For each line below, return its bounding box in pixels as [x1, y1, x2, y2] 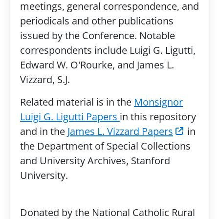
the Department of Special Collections [20, 139, 191, 153]
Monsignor [133, 95, 183, 109]
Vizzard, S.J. [20, 73, 70, 86]
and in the [20, 125, 67, 138]
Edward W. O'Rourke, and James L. [20, 58, 174, 71]
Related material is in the [20, 95, 134, 109]
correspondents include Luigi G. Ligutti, [20, 44, 196, 57]
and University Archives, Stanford [20, 154, 170, 167]
